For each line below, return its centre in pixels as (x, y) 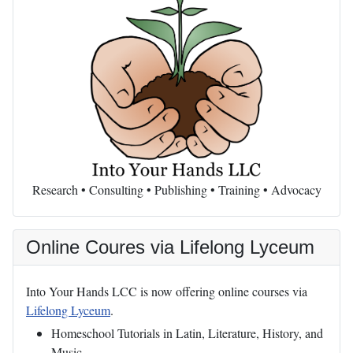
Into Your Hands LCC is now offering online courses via (167, 292)
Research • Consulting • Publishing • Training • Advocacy (176, 190)
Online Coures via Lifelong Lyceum (170, 247)
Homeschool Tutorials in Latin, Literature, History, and (187, 333)
